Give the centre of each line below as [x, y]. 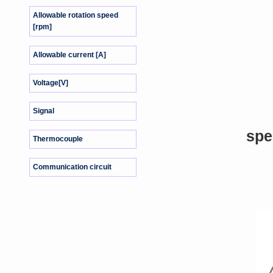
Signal [44, 111]
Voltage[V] [51, 83]
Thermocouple [58, 139]
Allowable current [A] [69, 55]
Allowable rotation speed [76, 15]
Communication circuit [72, 167]
